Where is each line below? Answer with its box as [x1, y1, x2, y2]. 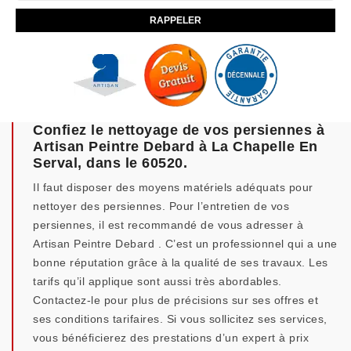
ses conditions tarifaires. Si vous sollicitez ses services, [33, 313, 327, 325]
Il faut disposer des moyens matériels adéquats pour [33, 181, 313, 194]
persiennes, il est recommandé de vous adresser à [33, 219, 303, 231]
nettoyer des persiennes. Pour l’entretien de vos [33, 200, 289, 212]
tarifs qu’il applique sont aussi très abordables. [33, 275, 282, 288]
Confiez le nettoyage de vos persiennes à [33, 122, 324, 138]
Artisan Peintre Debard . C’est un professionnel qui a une [33, 237, 338, 250]
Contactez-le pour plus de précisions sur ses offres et [33, 294, 318, 306]
